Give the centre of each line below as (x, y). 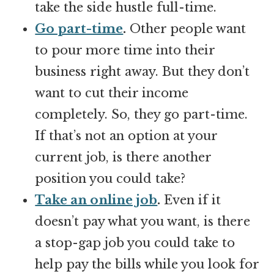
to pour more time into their (125, 50)
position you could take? (110, 178)
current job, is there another (123, 157)
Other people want (186, 28)
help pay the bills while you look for (147, 264)
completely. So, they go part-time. (142, 114)
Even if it (191, 200)
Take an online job (96, 200)
